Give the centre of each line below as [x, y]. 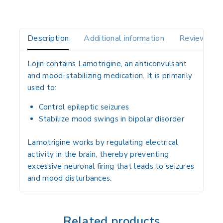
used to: [42, 88]
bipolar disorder [156, 119]
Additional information [124, 39]
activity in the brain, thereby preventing [98, 154]
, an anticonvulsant [154, 64]
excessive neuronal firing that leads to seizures [111, 166]
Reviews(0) [200, 39]
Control [53, 107]
